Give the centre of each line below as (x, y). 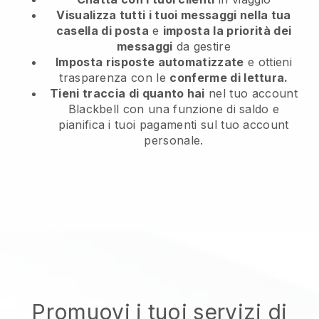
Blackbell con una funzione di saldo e (174, 109)
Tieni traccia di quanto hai (127, 93)
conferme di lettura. (229, 77)
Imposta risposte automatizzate (150, 62)
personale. (174, 140)
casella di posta (102, 30)
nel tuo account (251, 93)
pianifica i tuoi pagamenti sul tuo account (174, 124)
